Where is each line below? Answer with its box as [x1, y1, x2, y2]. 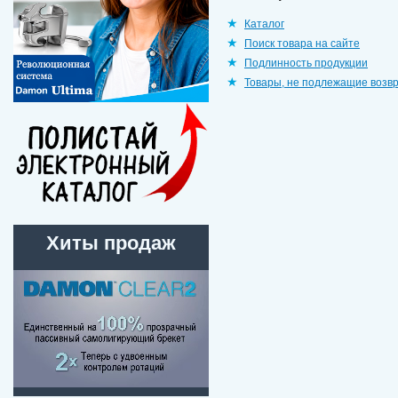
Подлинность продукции [244, 57, 368, 69]
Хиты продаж [46, 232, 176, 254]
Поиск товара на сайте [244, 37, 360, 50]
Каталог [244, 18, 284, 30]
